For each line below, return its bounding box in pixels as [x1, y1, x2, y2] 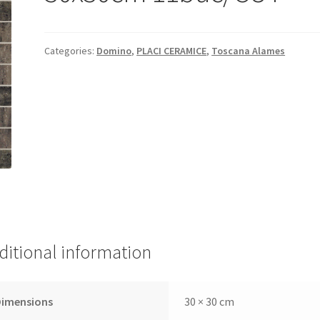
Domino [96, 44, 132, 57]
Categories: [44, 44, 97, 57]
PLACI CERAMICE [136, 44, 207, 57]
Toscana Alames [211, 44, 286, 57]
